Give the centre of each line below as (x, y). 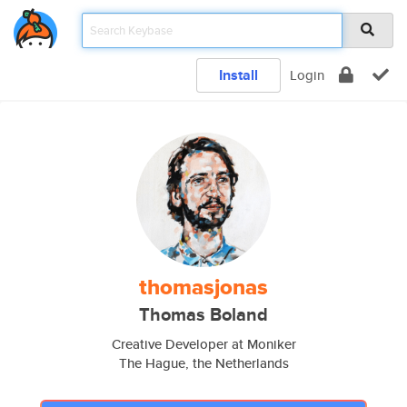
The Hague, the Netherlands (203, 363)
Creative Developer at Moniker (203, 344)
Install (238, 75)
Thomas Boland (203, 315)
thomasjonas (203, 287)
